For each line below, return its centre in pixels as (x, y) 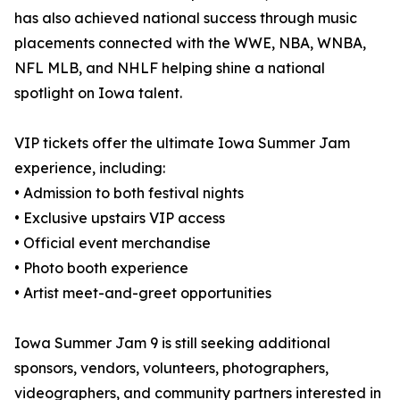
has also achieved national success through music (186, 18)
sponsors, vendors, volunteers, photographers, (171, 368)
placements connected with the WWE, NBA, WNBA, (190, 43)
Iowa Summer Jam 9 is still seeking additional (172, 343)
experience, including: (90, 168)
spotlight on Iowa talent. (98, 93)
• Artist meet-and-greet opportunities (143, 293)
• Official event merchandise (112, 243)
